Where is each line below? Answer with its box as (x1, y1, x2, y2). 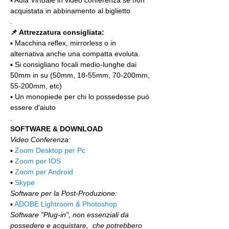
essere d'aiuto (10, 103, 58, 111)
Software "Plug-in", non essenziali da (10, 211, 131, 219)
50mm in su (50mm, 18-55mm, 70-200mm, (10, 71, 152, 79)
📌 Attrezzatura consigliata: (10, 28, 104, 36)
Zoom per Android (15, 168, 73, 176)
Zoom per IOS (15, 157, 61, 165)
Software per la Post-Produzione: (10, 189, 117, 197)
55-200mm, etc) (10, 82, 62, 90)
